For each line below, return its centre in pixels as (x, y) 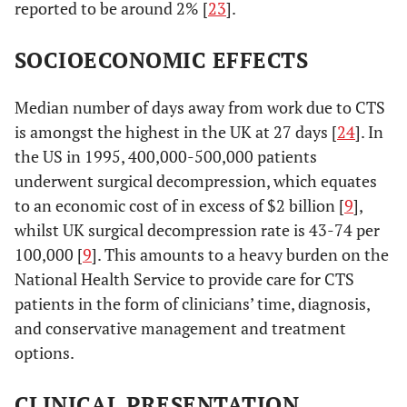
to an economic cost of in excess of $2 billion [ (179, 205)
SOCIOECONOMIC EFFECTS (162, 60)
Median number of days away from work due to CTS (200, 107)
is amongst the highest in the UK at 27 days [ (176, 132)
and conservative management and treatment (180, 328)
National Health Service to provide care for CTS (184, 279)
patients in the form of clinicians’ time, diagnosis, (192, 303)
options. (45, 352)
